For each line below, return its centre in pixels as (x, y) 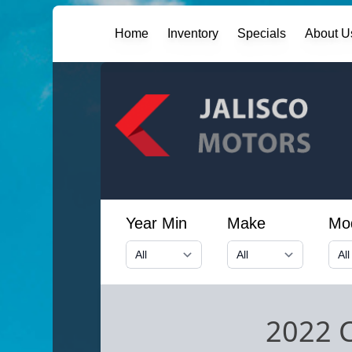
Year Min (156, 223)
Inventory (193, 33)
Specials (262, 33)
